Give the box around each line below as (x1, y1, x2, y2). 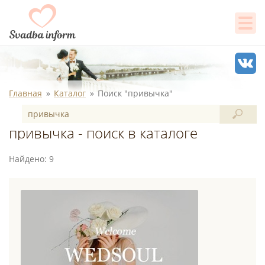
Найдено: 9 (9, 153, 54, 164)
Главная (9, 88, 42, 99)
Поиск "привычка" (98, 88, 173, 99)
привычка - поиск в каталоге (9, 123, 198, 143)
